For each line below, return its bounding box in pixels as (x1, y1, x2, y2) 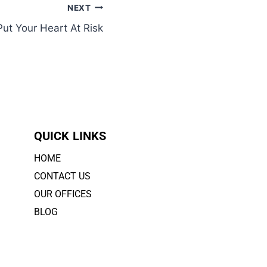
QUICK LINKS (33, 128, 106, 143)
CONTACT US (33, 170, 91, 182)
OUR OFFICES (33, 188, 92, 200)
